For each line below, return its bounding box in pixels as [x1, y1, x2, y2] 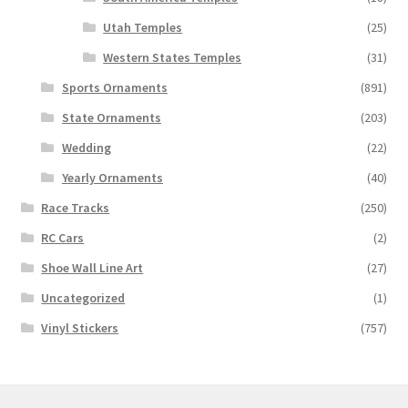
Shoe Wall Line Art [41, 259, 144, 276]
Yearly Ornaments [61, 168, 163, 186]
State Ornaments [61, 108, 161, 126]
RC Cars [41, 229, 85, 246]
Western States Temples [103, 48, 242, 66]
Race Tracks [41, 199, 110, 216]
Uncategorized [41, 289, 126, 306]
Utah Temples [103, 18, 183, 36]
